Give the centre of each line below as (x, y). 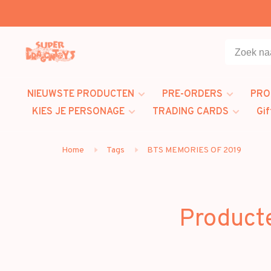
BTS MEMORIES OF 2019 (194, 150)
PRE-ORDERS (192, 94)
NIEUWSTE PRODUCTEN (81, 94)
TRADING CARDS (191, 112)
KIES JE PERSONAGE (78, 112)
